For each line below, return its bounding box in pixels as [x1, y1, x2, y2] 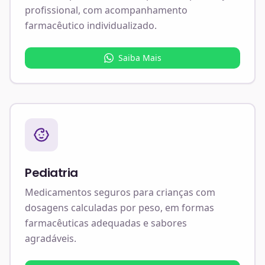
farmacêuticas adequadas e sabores [25, 216, 187, 230]
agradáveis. [25, 232, 76, 245]
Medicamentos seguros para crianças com [25, 186, 215, 199]
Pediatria [25, 164, 78, 181]
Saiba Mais [118, 52, 161, 63]
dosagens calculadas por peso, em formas [25, 201, 214, 214]
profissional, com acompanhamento [25, 4, 188, 17]
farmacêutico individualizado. [25, 19, 157, 32]
